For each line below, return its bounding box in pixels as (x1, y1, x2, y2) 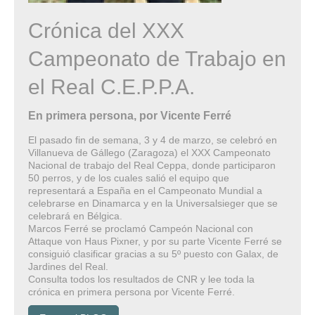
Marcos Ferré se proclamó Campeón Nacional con (28, 223, 253, 235)
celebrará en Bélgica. (28, 210, 122, 222)
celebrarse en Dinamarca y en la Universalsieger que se (28, 198, 278, 210)
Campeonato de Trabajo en (28, 47, 286, 71)
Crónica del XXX (28, 19, 184, 43)
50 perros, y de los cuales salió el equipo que (28, 172, 229, 184)
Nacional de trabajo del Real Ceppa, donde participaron (28, 160, 276, 172)
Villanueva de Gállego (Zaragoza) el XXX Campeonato (28, 147, 271, 159)
